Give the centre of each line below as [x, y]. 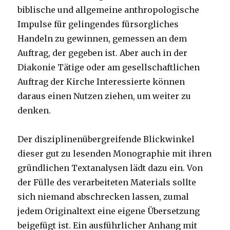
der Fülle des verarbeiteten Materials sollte [107, 183]
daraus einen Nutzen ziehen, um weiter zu [104, 96]
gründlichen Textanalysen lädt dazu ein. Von [110, 168]
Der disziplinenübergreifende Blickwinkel [106, 139]
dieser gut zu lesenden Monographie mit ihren [115, 154]
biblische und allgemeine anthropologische [109, 10]
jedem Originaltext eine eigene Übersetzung [109, 211]
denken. [34, 111]
